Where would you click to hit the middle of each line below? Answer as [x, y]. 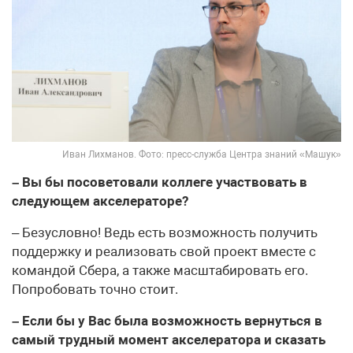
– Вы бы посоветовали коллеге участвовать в [160, 182]
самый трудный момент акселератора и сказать [169, 339]
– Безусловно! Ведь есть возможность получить [165, 232]
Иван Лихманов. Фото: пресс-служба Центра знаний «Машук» [202, 154]
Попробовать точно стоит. [95, 289]
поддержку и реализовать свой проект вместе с [164, 251]
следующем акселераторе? [100, 201]
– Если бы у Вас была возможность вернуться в [167, 320]
